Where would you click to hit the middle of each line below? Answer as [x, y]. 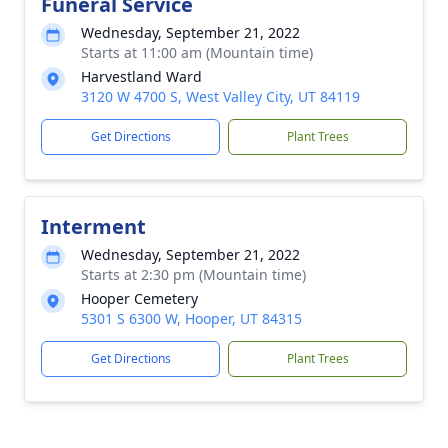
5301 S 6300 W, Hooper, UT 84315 [191, 318]
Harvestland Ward [141, 76]
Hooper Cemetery [139, 298]
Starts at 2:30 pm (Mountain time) [193, 274]
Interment [93, 226]
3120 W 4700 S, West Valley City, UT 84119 [220, 96]
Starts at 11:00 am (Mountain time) [197, 52]
